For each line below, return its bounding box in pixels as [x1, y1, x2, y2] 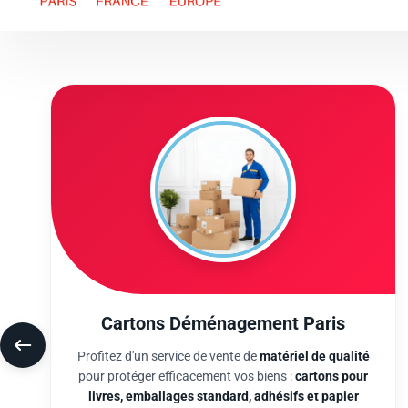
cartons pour [295, 301, 368, 316]
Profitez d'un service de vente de [76, 281, 260, 296]
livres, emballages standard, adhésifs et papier [87, 321, 359, 336]
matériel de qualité [259, 281, 370, 296]
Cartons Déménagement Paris [101, 245, 345, 267]
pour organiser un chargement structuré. [121, 342, 354, 356]
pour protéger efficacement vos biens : [78, 301, 295, 316]
